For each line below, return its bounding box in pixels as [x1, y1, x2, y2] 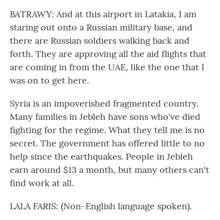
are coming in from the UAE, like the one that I [10, 61, 204, 73]
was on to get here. [10, 75, 89, 86]
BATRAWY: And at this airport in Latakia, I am [10, 8, 196, 20]
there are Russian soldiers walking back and [10, 35, 190, 46]
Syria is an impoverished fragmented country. [10, 98, 198, 109]
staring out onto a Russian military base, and [10, 22, 192, 33]
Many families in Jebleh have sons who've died [10, 111, 200, 122]
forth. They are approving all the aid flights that [10, 48, 206, 59]
